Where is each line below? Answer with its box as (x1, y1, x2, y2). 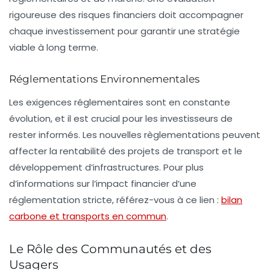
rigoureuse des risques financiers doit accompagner (9, 8, 243, 21)
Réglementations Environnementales (9, 72, 199, 85)
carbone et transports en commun (9, 209, 166, 222)
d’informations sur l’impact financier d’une (9, 177, 196, 190)
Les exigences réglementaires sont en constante (9, 95, 230, 108)
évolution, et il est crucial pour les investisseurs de (9, 111, 233, 125)
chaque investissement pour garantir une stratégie (9, 24, 240, 37)
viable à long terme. (9, 40, 98, 54)
